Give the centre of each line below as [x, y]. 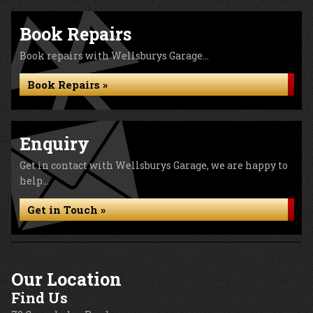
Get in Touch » [66, 210]
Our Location [66, 279]
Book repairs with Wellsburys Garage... [114, 56]
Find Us [39, 298]
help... [34, 181]
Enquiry [54, 144]
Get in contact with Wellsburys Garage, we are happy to [154, 165]
